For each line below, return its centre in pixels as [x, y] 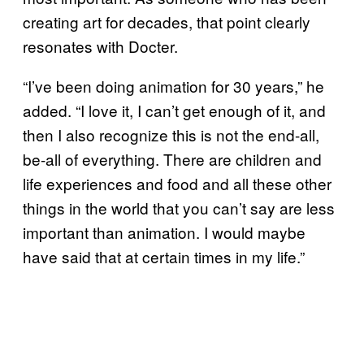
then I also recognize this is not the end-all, [171, 135]
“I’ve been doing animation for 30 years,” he [173, 86]
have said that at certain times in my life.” [164, 257]
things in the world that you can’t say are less [179, 208]
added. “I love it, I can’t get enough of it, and [174, 110]
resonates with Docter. [100, 46]
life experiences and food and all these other [177, 184]
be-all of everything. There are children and [172, 159]
